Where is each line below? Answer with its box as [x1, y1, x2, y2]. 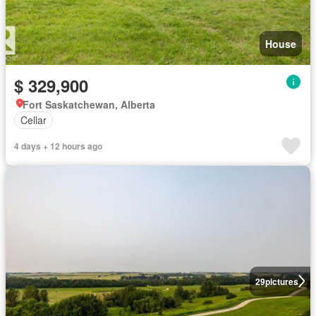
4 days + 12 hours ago [14, 139, 102, 152]
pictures [265, 274, 298, 288]
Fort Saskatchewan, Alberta [23, 97, 155, 111]
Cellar [20, 113, 47, 127]
